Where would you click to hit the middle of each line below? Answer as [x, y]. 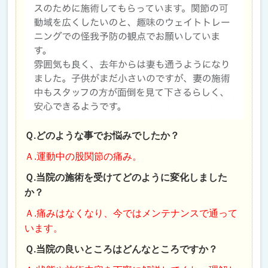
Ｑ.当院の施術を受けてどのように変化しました [126, 177]
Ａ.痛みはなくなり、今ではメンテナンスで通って [131, 213]
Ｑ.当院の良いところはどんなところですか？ [121, 249]
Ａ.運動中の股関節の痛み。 [83, 156]
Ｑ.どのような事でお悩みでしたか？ [102, 135]
